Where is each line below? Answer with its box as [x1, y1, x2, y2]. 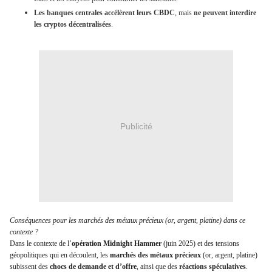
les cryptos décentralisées [34, 20, 111, 29]
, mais [175, 8, 194, 18]
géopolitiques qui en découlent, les [10, 251, 110, 260]
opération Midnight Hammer [72, 239, 161, 248]
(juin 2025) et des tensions [161, 239, 239, 248]
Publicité [120, 121, 152, 131]
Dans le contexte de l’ [10, 239, 72, 248]
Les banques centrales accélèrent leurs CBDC [34, 8, 175, 18]
